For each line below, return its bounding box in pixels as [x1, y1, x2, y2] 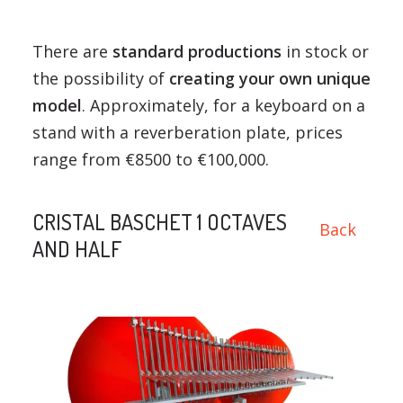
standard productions [112, 40, 282, 62]
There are [31, 40, 112, 62]
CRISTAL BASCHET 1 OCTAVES [31, 208, 287, 236]
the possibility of [31, 67, 169, 89]
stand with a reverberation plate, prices [31, 121, 343, 143]
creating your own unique [168, 67, 371, 89]
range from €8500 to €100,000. [31, 148, 269, 170]
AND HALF [31, 235, 121, 263]
